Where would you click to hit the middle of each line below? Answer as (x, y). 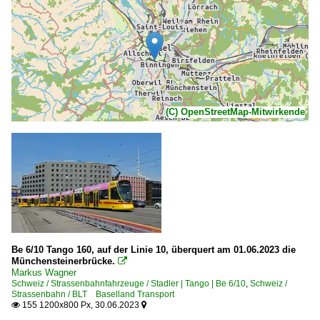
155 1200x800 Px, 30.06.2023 (81, 305)
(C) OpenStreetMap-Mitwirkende (235, 111)
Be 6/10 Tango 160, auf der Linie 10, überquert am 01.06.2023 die (154, 249)
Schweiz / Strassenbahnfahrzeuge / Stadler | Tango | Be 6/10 (129, 283)
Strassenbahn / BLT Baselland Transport (93, 294)
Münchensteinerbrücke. (63, 261)
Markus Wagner (44, 272)
